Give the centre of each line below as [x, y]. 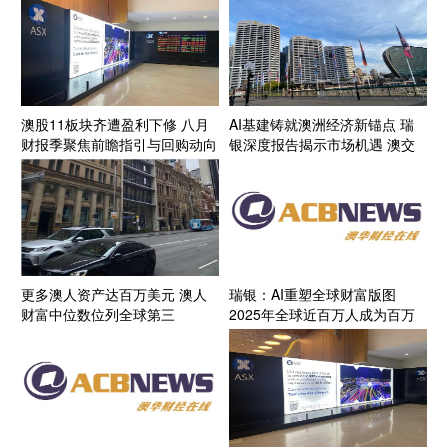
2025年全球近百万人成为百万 [322, 314]
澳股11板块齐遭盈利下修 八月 [115, 123]
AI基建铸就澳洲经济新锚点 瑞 [321, 123]
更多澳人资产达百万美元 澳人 [114, 294]
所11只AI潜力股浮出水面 [306, 163]
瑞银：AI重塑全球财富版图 [312, 294]
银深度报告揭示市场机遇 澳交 [322, 143]
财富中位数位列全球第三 [98, 314]
